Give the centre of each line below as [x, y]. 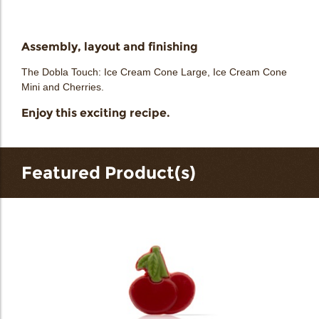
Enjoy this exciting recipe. [96, 113]
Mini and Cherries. [63, 87]
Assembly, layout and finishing [110, 46]
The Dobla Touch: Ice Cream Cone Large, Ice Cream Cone [154, 72]
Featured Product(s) [109, 173]
